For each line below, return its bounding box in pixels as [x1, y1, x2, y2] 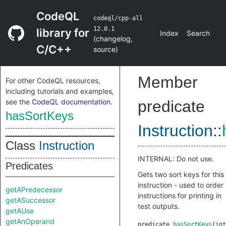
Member [138, 73, 198, 91]
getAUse [6, 206, 34, 215]
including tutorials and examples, [6, 87, 114, 95]
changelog [95, 34, 131, 43]
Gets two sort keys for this [138, 170, 224, 179]
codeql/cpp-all [93, 14, 143, 22]
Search [187, 29, 210, 37]
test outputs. [138, 202, 180, 210]
